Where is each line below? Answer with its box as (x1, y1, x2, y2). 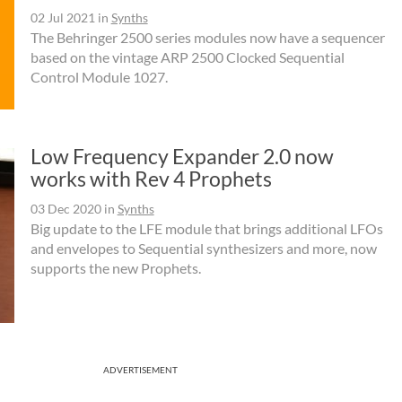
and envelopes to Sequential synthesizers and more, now (30, 239, 377, 257)
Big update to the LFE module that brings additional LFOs (30, 219, 383, 237)
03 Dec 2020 (30, 200, 101, 216)
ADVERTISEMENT (103, 363, 178, 375)
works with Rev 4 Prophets (30, 165, 272, 191)
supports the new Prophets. (30, 258, 201, 276)
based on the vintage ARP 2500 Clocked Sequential (30, 48, 345, 66)
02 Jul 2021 (30, 10, 95, 26)
